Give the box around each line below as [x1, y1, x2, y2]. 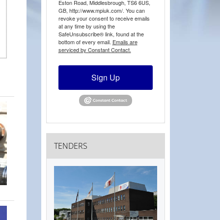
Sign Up [91, 72, 120, 83]
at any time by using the [58, 22, 115, 30]
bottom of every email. [58, 38, 112, 46]
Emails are [112, 38, 137, 46]
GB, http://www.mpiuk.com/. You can [58, 6, 145, 14]
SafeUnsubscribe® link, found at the [58, 30, 144, 38]
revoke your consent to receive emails [58, 14, 150, 22]
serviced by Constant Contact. [58, 46, 131, 54]
